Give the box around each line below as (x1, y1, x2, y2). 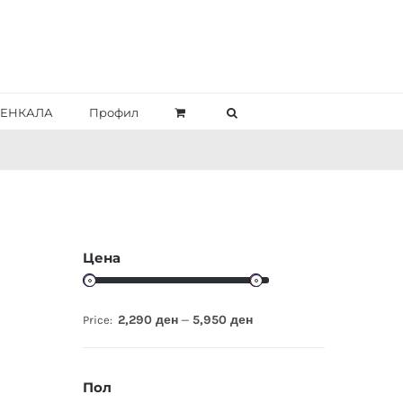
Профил (89, 105, 139, 120)
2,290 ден (117, 312, 178, 328)
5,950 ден (192, 312, 253, 328)
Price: (82, 313, 115, 327)
